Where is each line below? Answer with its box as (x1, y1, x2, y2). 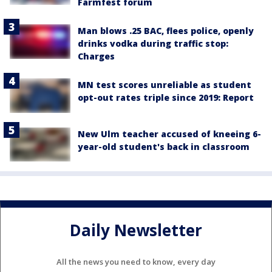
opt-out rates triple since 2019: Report (78, 92, 254, 104)
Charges (78, 50, 115, 63)
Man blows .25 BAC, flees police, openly (78, 25, 254, 37)
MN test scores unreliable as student (78, 79, 251, 91)
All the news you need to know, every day (56, 256, 216, 267)
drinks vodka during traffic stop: (78, 38, 228, 50)
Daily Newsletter (70, 219, 202, 242)
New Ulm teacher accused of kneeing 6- (78, 127, 261, 140)
